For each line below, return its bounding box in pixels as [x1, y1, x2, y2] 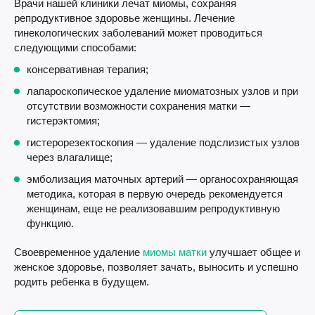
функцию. [27, 217, 74, 230]
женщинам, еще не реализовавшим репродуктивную [27, 202, 280, 215]
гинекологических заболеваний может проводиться [14, 27, 262, 39]
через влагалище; [27, 151, 112, 164]
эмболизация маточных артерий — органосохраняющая [27, 173, 298, 186]
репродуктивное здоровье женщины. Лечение [14, 12, 235, 25]
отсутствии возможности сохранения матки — [27, 100, 250, 112]
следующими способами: [14, 41, 136, 54]
